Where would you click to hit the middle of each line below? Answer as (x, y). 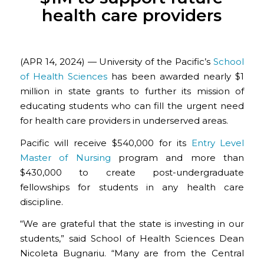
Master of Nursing (65, 157)
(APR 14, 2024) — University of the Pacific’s (117, 61)
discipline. (41, 202)
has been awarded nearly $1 (176, 76)
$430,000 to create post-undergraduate (132, 172)
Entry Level (218, 143)
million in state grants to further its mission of (132, 91)
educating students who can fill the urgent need (132, 105)
